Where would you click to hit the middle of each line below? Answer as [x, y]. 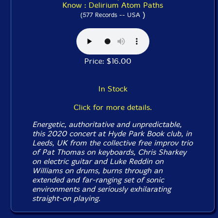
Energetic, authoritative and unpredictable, [107, 124]
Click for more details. [113, 107]
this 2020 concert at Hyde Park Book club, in [112, 134]
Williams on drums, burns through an [98, 171]
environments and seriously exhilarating [102, 189]
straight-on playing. [66, 198]
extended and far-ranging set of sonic [98, 180]
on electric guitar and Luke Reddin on [98, 161]
